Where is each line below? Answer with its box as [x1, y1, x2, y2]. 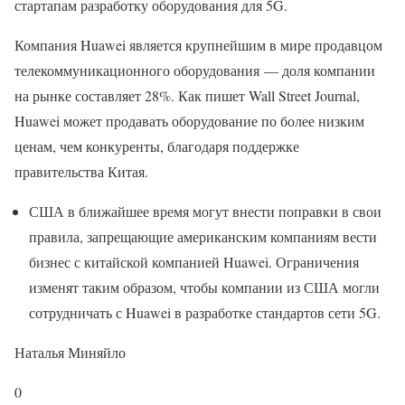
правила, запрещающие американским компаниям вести [29, 227, 377, 246]
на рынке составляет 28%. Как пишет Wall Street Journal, [14, 86, 360, 105]
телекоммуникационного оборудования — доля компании [14, 61, 375, 80]
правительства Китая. [14, 162, 148, 181]
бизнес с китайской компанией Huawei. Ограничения [29, 252, 359, 271]
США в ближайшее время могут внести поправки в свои [29, 202, 381, 221]
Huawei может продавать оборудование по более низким [14, 111, 364, 130]
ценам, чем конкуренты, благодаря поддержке [14, 137, 299, 155]
